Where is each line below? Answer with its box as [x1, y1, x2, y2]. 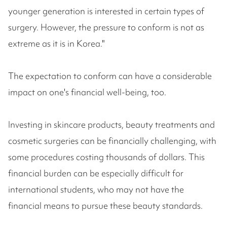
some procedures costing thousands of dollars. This [8, 151, 205, 163]
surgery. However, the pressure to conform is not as [8, 21, 204, 33]
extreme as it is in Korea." [8, 37, 104, 50]
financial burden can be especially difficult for [8, 167, 183, 179]
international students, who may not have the [8, 183, 184, 196]
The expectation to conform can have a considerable [8, 70, 212, 82]
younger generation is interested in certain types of [8, 5, 204, 17]
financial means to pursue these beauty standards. [8, 200, 203, 212]
